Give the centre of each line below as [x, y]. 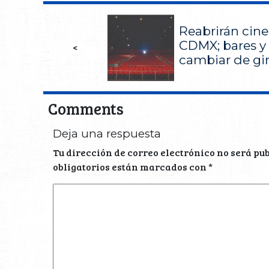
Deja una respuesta [107, 134]
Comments [86, 109]
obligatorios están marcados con [131, 167]
